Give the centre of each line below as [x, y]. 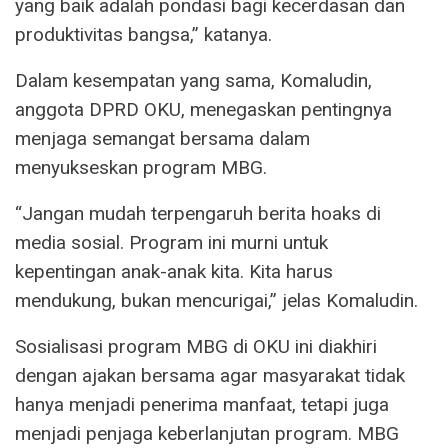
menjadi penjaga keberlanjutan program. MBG [207, 433]
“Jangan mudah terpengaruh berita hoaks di [198, 213]
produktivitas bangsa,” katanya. [143, 34]
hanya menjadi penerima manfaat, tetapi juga [202, 404]
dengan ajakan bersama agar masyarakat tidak [210, 375]
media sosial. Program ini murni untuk [171, 242]
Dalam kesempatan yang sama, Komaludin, [193, 80]
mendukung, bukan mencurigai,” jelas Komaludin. [216, 300]
